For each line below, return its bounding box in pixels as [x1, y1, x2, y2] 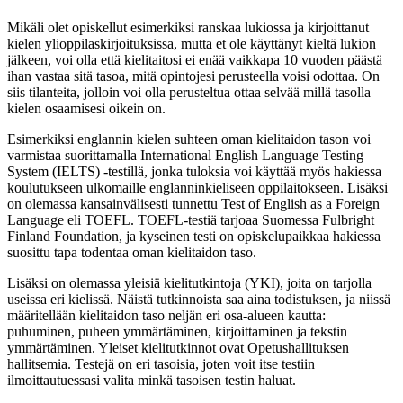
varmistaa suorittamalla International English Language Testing [7, 147, 363, 163]
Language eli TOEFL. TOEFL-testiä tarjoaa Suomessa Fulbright [7, 211, 374, 228]
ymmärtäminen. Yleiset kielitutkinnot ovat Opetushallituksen [7, 339, 349, 355]
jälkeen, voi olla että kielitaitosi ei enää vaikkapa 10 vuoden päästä [7, 51, 382, 67]
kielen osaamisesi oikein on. [7, 100, 169, 116]
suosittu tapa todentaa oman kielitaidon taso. [7, 244, 260, 260]
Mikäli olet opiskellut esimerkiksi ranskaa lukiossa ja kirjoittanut [7, 19, 369, 35]
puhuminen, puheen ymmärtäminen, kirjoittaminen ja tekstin [7, 323, 347, 339]
